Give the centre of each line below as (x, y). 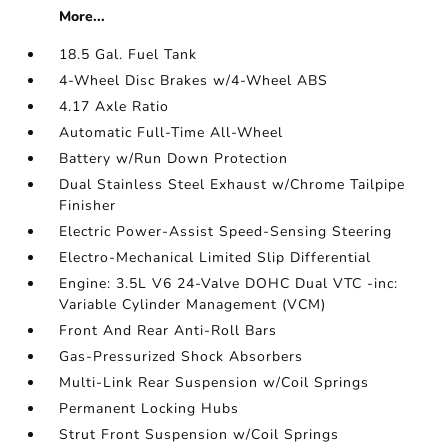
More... (82, 16)
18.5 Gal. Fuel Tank (128, 54)
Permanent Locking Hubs (149, 408)
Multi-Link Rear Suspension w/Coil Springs (214, 382)
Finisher (88, 205)
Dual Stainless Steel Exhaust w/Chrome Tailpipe (232, 184)
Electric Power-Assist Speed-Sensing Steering (226, 231)
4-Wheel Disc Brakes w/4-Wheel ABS (194, 80)
